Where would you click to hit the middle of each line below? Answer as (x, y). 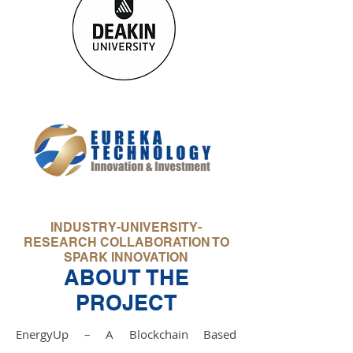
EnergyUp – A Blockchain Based (126, 334)
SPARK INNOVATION (126, 257)
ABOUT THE (126, 277)
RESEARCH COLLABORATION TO (126, 242)
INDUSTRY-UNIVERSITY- (126, 227)
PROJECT (126, 303)
